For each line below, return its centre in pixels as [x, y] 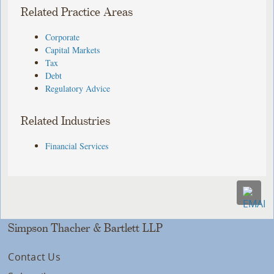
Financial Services [77, 146]
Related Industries [66, 121]
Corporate [63, 37]
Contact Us [34, 257]
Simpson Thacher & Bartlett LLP [86, 228]
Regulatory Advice [78, 88]
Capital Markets [73, 50]
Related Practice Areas [77, 12]
